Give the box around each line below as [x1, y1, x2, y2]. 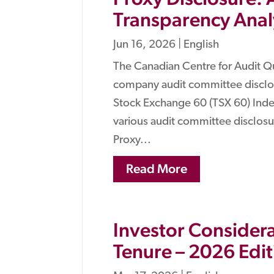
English [183, 39, 220, 51]
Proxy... [113, 135, 152, 147]
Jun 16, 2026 [113, 39, 176, 51]
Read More [126, 161, 188, 177]
